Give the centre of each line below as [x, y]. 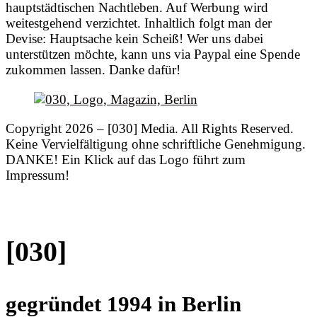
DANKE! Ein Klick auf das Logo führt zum [126, 159]
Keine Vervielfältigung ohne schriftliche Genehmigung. [156, 144]
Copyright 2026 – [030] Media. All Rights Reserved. [150, 128]
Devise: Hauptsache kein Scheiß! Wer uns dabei [134, 39]
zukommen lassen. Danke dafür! [93, 70]
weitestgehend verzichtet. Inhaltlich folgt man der [139, 23]
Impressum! [38, 175]
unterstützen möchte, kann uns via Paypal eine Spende [153, 54]
